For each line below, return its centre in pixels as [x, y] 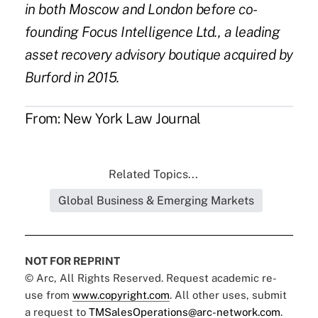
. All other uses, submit [228, 295]
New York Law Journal [132, 119]
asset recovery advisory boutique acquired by [159, 55]
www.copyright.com [121, 295]
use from [48, 295]
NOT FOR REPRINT [72, 261]
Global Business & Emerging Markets [156, 201]
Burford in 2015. [72, 78]
